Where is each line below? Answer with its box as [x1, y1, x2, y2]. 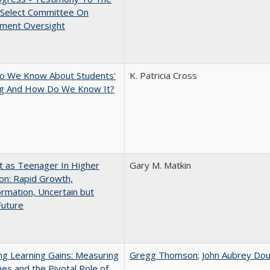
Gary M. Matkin [130, 159, 191, 171]
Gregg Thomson [130, 249, 198, 261]
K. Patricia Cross [130, 69, 197, 81]
